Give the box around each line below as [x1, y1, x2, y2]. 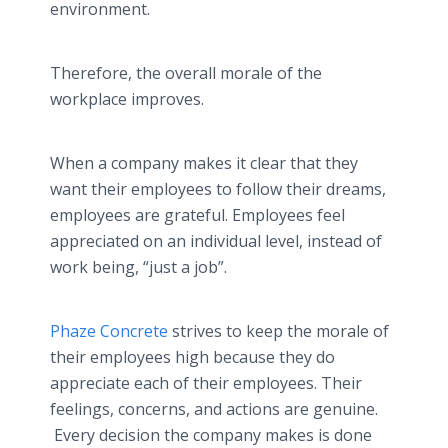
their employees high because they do [50, 346, 335, 368]
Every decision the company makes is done [50, 424, 372, 446]
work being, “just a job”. [50, 256, 235, 278]
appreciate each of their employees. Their [50, 372, 362, 394]
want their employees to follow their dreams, [50, 178, 386, 200]
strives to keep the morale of [168, 320, 389, 342]
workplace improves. [50, 88, 204, 110]
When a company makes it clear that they [50, 152, 358, 174]
